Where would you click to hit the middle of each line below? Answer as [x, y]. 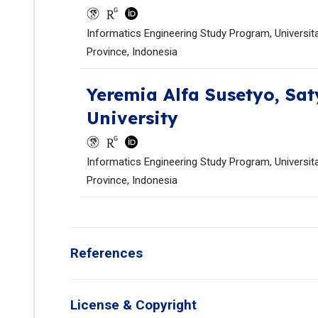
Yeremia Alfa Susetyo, [186, 94]
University [132, 118]
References [106, 253]
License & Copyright [133, 305]
